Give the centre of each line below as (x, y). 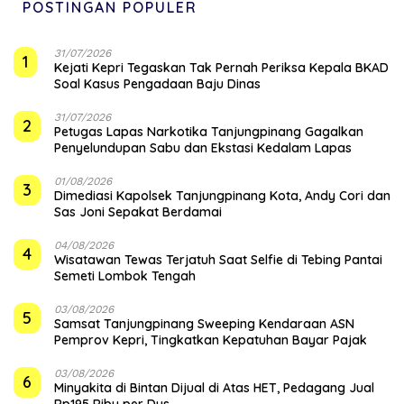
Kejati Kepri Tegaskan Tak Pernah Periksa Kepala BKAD (221, 68)
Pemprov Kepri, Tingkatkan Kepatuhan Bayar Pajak (211, 340)
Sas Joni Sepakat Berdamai (138, 212)
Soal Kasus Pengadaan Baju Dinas (157, 84)
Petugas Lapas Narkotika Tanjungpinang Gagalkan (209, 132)
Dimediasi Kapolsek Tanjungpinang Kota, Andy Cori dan (222, 196)
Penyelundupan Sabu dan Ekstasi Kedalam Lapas (203, 148)
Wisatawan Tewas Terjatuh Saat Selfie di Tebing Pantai (218, 260)
